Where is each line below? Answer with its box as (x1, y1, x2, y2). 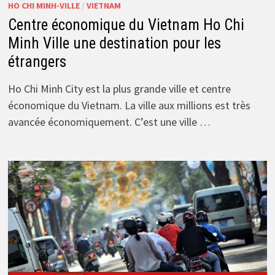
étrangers (7, 53, 66, 71)
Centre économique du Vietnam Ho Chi (7, 16, 244, 34)
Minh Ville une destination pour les (7, 34, 221, 53)
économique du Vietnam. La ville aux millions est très (7, 98, 250, 113)
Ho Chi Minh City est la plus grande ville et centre (7, 82, 231, 96)
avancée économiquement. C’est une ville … (7, 115, 211, 130)
